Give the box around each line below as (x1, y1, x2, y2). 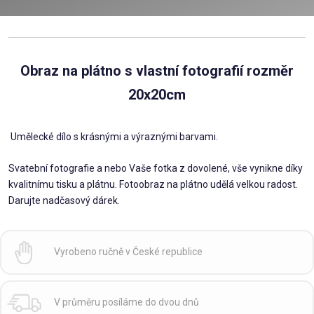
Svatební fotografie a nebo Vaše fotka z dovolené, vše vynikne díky (8, 162, 303, 174)
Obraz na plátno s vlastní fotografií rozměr (20, 62, 294, 79)
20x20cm (128, 86, 186, 103)
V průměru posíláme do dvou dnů (54, 296, 199, 308)
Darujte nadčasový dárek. (8, 194, 120, 206)
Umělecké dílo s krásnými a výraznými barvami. (8, 130, 218, 142)
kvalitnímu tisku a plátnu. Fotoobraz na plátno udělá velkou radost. (8, 178, 298, 190)
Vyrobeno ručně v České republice (54, 246, 203, 258)
